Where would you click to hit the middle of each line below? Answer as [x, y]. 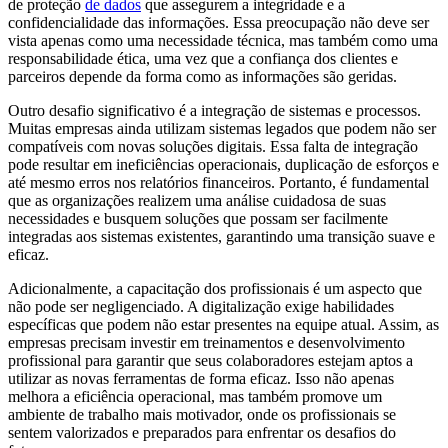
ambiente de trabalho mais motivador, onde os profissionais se [202, 415]
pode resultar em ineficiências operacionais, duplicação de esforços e [223, 165]
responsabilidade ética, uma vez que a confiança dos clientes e [203, 59]
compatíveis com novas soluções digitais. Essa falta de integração [213, 147]
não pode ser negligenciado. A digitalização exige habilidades [201, 307]
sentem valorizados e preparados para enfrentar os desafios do [202, 433]
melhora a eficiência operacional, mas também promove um [195, 397]
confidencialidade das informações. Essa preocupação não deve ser [218, 23]
